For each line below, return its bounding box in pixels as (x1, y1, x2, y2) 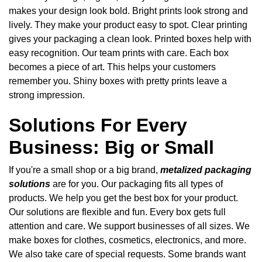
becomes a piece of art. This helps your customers (9, 61, 216, 72)
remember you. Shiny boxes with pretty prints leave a (9, 75, 227, 86)
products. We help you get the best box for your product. (9, 192, 238, 203)
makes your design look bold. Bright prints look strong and (9, 5, 248, 16)
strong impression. (9, 89, 85, 100)
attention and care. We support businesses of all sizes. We (9, 220, 250, 231)
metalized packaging (160, 164, 251, 175)
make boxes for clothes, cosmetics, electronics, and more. (9, 235, 246, 245)
